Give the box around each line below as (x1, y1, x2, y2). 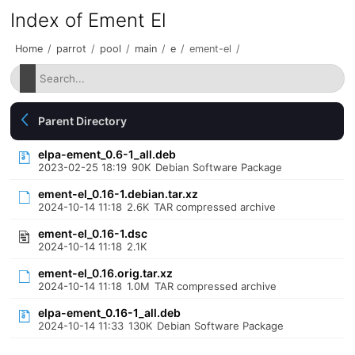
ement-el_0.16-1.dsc (38, 227, 148, 240)
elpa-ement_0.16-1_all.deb (38, 306, 181, 319)
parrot (56, 43, 87, 55)
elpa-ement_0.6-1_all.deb (38, 147, 177, 161)
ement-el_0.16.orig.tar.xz (38, 266, 174, 280)
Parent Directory (38, 114, 128, 128)
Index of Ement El (10, 9, 167, 32)
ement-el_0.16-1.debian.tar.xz (38, 187, 199, 200)
